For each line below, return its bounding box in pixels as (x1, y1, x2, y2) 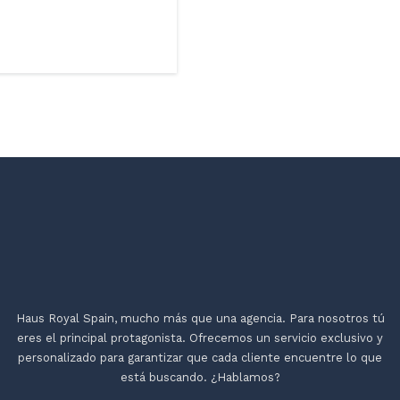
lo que (346, 351, 382, 365)
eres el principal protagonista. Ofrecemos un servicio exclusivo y (17, 331, 383, 346)
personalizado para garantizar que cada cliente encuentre (18, 351, 346, 365)
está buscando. (120, 371, 207, 385)
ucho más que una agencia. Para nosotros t (131, 312, 378, 326)
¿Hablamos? (206, 371, 280, 385)
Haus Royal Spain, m (15, 312, 132, 326)
